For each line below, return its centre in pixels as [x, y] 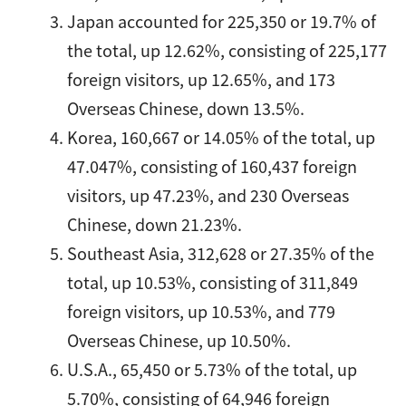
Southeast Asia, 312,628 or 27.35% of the [221, 253]
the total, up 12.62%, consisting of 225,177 [227, 50]
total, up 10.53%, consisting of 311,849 [213, 282]
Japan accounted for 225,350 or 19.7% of [222, 21]
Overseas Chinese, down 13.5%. [186, 108]
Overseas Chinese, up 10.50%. [179, 340]
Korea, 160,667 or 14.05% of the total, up [222, 137]
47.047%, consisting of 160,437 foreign [213, 166]
